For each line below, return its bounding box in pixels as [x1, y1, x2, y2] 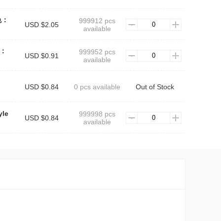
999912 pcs [78, 17, 115, 25]
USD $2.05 [24, 21, 59, 29]
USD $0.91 [24, 52, 59, 60]
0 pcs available [74, 83, 120, 91]
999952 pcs [78, 48, 115, 56]
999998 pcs [78, 110, 115, 118]
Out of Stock [136, 83, 174, 91]
